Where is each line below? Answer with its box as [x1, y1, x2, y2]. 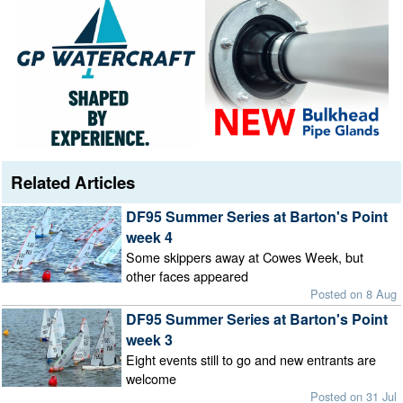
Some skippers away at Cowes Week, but [125, 246, 363, 266]
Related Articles [11, 169, 136, 194]
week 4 [125, 226, 173, 247]
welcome [125, 369, 176, 389]
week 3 [125, 329, 173, 351]
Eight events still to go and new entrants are [125, 350, 376, 370]
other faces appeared [125, 265, 248, 285]
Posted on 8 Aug [310, 284, 398, 302]
